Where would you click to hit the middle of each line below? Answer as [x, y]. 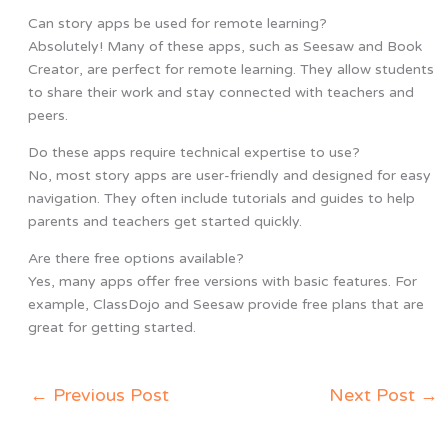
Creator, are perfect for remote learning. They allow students [230, 70]
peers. [47, 116]
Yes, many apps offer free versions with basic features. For [222, 282]
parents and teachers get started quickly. [164, 222]
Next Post [375, 395]
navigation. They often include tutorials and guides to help [221, 199]
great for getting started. [111, 328]
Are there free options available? [135, 259]
